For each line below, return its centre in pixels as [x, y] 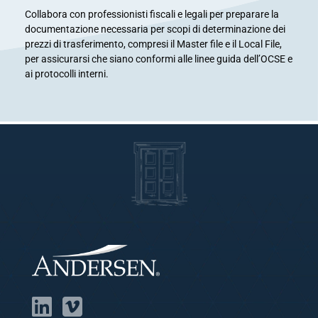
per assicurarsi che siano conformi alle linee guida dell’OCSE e [159, 59]
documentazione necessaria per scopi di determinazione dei [155, 29]
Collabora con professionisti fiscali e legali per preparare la [152, 14]
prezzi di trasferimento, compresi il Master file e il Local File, [153, 44]
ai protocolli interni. [67, 74]
